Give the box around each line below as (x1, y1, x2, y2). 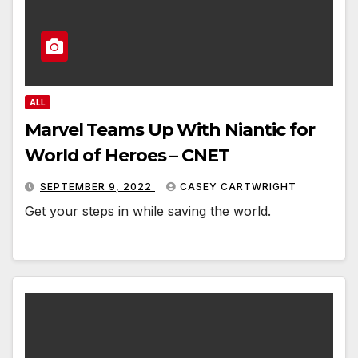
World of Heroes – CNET (25, 145, 229, 167)
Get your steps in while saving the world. (25, 203, 271, 220)
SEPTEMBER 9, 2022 (40, 181, 155, 193)
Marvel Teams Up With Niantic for (25, 119, 315, 141)
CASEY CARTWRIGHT (180, 181, 296, 193)
